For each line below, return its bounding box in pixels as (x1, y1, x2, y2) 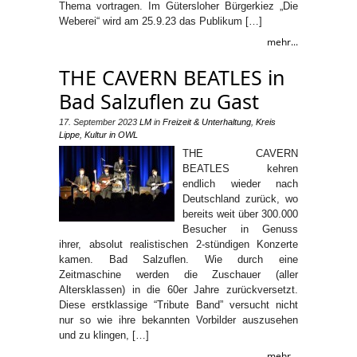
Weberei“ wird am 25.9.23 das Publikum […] (59, 15, 262, 27)
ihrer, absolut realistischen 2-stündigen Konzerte (59, 238, 298, 250)
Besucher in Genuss (182, 223, 298, 235)
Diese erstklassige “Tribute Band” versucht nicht (59, 299, 298, 311)
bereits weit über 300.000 (182, 208, 298, 220)
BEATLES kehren (182, 163, 298, 175)
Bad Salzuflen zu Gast (59, 88, 259, 115)
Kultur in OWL (84, 130, 138, 139)
